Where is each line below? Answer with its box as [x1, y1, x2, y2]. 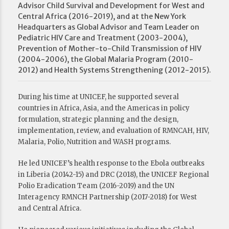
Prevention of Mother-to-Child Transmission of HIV [18, 44, 201, 53]
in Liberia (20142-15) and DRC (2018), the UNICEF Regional [18, 170, 209, 179]
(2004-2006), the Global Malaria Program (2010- [18, 55, 193, 64]
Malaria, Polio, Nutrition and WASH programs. [18, 138, 171, 146]
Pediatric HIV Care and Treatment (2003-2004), [18, 33, 188, 42]
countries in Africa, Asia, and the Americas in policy [18, 104, 190, 112]
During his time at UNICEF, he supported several [18, 93, 179, 101]
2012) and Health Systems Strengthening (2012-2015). [18, 65, 211, 75]
